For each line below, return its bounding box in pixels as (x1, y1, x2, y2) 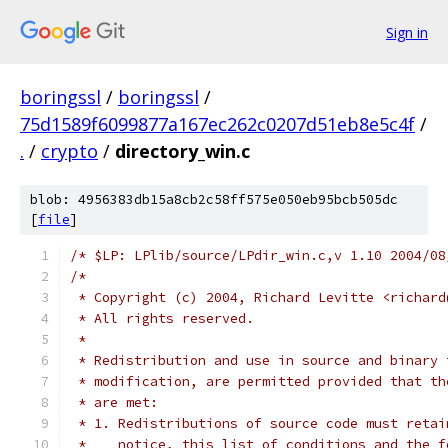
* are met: (70, 394, 158, 411)
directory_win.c (115, 139, 250, 163)
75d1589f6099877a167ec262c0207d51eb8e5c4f (20, 112, 415, 136)
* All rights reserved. (70, 310, 254, 327)
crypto (41, 139, 98, 163)
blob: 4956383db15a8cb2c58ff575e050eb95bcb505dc (30, 191, 398, 208)
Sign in (386, 22, 428, 42)
